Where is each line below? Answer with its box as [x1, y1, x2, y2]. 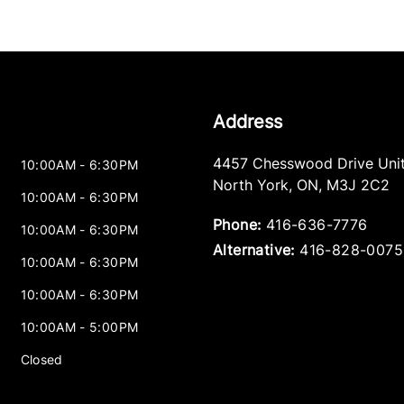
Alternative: [212, 241, 295, 260]
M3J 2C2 [326, 176, 390, 195]
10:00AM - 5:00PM [20, 319, 139, 335]
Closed [20, 352, 63, 368]
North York [212, 176, 289, 195]
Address [212, 111, 282, 133]
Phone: [212, 216, 262, 234]
